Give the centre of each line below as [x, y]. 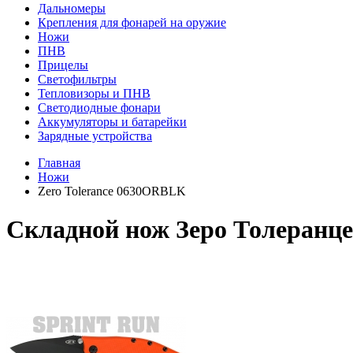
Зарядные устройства [95, 136]
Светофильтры [77, 79]
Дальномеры [72, 8]
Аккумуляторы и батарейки [112, 122]
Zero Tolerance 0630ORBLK [112, 191]
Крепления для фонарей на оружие [132, 22]
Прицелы [63, 65]
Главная [59, 163]
